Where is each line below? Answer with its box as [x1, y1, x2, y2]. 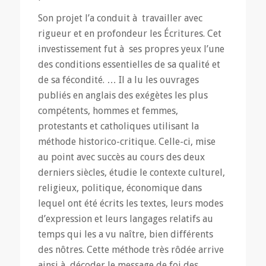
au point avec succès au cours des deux [37, 151, 205, 163]
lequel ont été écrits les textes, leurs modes [37, 198, 223, 210]
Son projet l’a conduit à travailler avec [37, 12, 202, 24]
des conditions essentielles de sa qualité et [37, 59, 220, 71]
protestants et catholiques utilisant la [37, 121, 199, 132]
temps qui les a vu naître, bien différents [37, 229, 213, 240]
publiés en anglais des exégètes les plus [37, 90, 208, 102]
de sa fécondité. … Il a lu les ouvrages [37, 74, 199, 86]
